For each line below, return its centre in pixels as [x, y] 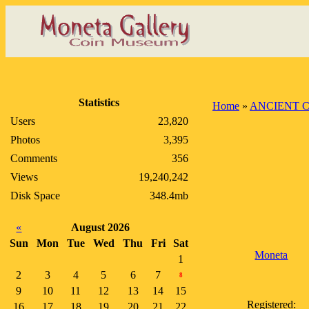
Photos [25, 140]
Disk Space [35, 196]
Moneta [271, 255]
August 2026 [101, 227]
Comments [34, 158]
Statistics [99, 102]
